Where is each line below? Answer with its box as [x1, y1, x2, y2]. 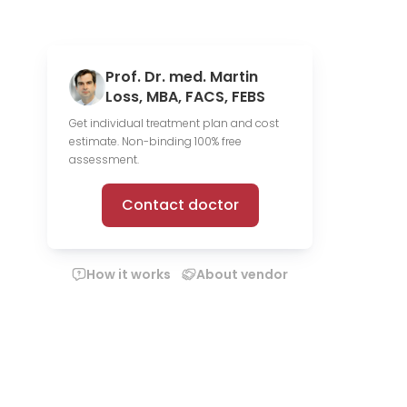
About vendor [196, 265, 288, 283]
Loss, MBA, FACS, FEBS [105, 86, 265, 107]
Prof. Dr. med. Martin [105, 66, 258, 87]
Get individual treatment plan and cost [69, 115, 279, 131]
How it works [86, 265, 171, 283]
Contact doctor [121, 194, 239, 215]
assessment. [69, 152, 139, 167]
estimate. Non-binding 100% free [69, 134, 242, 149]
